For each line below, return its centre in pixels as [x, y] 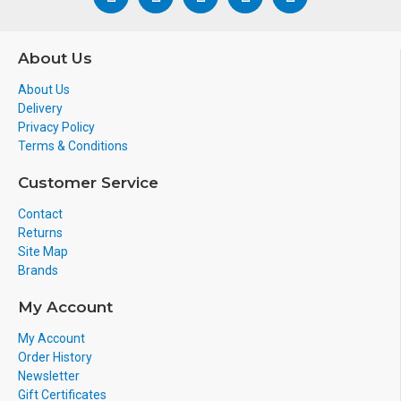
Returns [40, 233]
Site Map [43, 252]
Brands [38, 270]
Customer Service [88, 183]
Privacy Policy [56, 127]
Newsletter [49, 376]
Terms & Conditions [73, 146]
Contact [40, 214]
